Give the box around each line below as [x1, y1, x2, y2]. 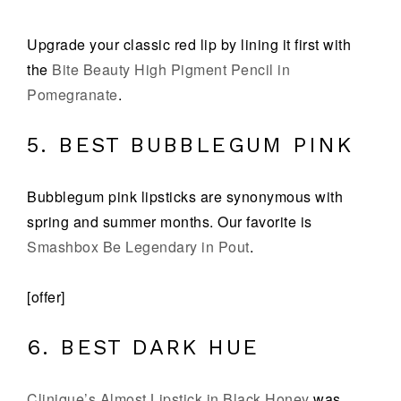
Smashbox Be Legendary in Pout [27, 236, 250, 257]
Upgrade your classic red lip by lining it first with [27, 34, 351, 55]
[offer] [27, 286, 65, 307]
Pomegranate [27, 84, 118, 105]
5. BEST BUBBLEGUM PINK [27, 132, 354, 158]
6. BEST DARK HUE [27, 335, 260, 360]
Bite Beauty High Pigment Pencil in [52, 59, 290, 80]
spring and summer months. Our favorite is [27, 211, 312, 232]
